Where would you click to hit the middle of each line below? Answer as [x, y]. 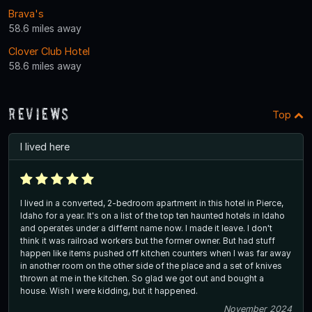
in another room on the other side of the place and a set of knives [151, 265]
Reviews [40, 114]
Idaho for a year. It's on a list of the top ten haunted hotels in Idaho [153, 215]
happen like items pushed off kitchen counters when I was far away [156, 253]
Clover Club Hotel [49, 51]
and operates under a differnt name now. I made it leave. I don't [146, 228]
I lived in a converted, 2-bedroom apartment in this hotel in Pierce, [152, 203]
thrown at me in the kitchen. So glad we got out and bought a [142, 278]
